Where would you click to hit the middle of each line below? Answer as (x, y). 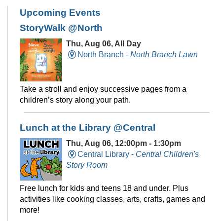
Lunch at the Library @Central (88, 127)
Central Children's (167, 154)
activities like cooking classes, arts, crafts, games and (112, 199)
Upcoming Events (60, 13)
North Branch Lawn (164, 55)
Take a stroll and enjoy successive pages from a (103, 89)
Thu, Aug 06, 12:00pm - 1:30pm (124, 143)
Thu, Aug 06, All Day (104, 44)
